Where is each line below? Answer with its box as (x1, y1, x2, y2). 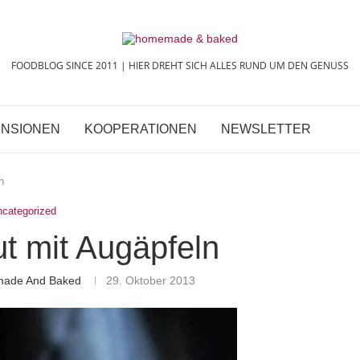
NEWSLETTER (221, 122, 311, 136)
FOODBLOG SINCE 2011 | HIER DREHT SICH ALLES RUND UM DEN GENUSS (11, 59, 349, 72)
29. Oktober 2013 (106, 274, 196, 287)
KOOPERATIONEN (84, 122, 197, 136)
